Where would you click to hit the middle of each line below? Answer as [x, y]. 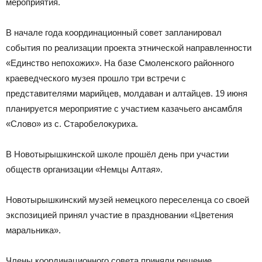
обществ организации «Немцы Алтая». [84, 169]
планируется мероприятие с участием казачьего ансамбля [124, 108]
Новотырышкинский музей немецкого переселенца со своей [127, 200]
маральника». [33, 230]
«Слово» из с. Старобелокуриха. [72, 124]
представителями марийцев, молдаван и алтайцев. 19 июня [127, 93]
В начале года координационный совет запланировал [114, 32]
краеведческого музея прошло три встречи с [96, 78]
